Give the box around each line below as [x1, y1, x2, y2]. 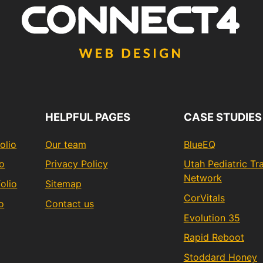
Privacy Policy [45, 158, 108, 170]
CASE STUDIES [183, 110, 262, 123]
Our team [45, 138, 86, 150]
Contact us [45, 197, 94, 210]
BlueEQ [183, 138, 215, 150]
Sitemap [45, 177, 82, 190]
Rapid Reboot [183, 231, 244, 244]
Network [183, 172, 222, 184]
